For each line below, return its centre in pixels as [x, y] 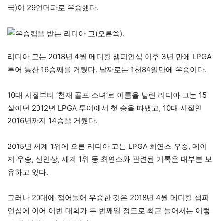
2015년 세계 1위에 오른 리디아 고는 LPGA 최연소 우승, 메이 [107, 147]
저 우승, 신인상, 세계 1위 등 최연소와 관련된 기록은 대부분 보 [110, 159]
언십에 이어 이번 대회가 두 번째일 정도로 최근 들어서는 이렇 [109, 211]
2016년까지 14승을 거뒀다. [53, 121]
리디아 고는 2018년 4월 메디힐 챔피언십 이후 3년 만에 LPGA [110, 57]
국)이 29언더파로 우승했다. [53, 8]
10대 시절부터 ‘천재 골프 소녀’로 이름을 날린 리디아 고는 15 [107, 95]
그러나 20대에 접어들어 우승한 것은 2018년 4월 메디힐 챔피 [108, 198]
